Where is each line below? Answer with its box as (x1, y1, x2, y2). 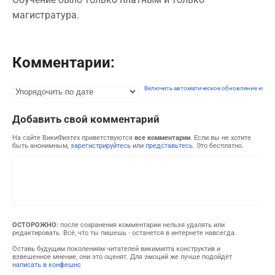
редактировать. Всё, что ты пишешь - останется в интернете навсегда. (12, 229, 236, 238)
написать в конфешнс (12, 260, 81, 269)
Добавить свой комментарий (12, 113, 160, 126)
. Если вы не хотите (190, 134, 251, 142)
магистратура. (12, 9, 79, 21)
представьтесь (145, 142, 193, 150)
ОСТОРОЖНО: (12, 221, 58, 230)
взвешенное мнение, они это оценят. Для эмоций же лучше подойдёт (12, 252, 232, 261)
